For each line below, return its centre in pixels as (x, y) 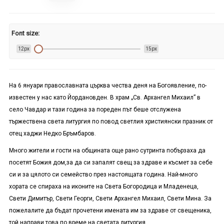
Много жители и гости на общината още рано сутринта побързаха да (107, 151)
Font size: (26, 33)
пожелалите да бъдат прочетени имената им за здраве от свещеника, (110, 211)
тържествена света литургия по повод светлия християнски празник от (111, 122)
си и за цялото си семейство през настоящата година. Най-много (103, 175)
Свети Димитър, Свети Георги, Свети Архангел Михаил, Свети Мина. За (110, 199)
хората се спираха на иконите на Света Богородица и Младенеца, (103, 187)
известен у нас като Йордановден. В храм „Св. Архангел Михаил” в (104, 98)
